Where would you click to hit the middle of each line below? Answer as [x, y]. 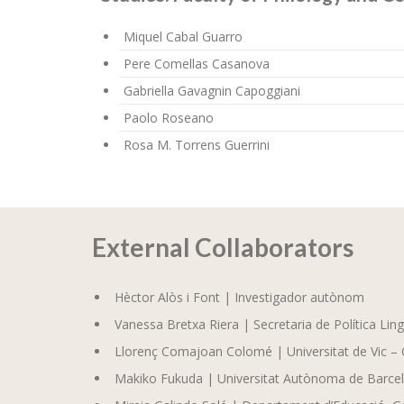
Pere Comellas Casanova [197, 64]
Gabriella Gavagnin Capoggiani [212, 91]
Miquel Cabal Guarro [183, 37]
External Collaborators [223, 247]
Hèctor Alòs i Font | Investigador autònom [239, 297]
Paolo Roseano [169, 118]
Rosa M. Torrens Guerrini [197, 145]
